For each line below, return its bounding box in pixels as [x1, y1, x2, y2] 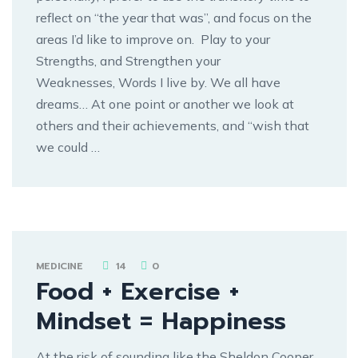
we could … [36, 138, 100, 155]
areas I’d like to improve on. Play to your [36, 30, 270, 47]
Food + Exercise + [36, 272, 239, 310]
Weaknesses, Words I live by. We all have [36, 74, 280, 90]
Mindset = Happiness [36, 302, 286, 340]
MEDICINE [36, 258, 83, 273]
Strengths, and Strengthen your [36, 52, 221, 69]
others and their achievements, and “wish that [36, 117, 309, 133]
